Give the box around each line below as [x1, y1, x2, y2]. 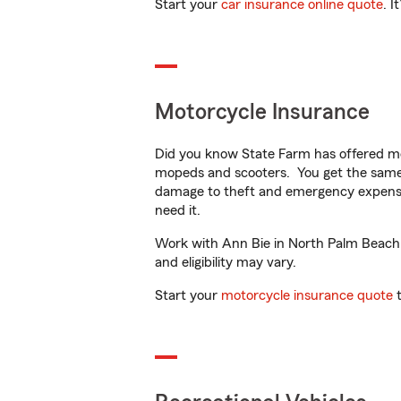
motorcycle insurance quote [221, 288, 393, 303]
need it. [155, 203, 204, 218]
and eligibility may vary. [155, 255, 296, 269]
